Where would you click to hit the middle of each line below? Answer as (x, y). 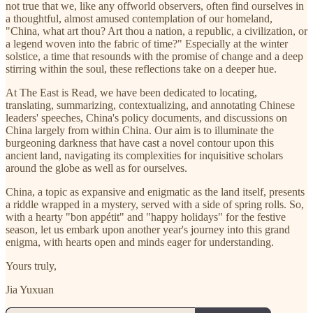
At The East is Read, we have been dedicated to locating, (131, 92)
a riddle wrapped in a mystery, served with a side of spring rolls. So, (155, 204)
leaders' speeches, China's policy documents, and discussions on (146, 117)
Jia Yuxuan (30, 289)
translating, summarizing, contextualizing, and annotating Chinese (150, 105)
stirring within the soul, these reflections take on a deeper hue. (141, 68)
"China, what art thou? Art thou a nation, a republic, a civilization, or (156, 31)
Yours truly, (31, 265)
